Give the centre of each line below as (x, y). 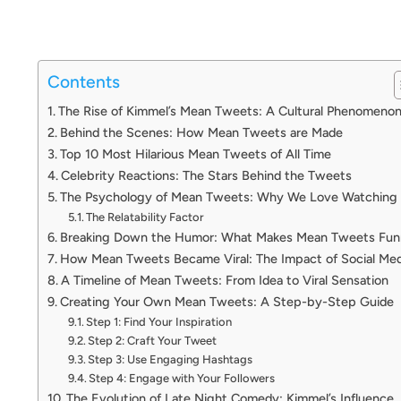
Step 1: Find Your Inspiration (159, 321)
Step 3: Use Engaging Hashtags (171, 359)
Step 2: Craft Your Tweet (153, 340)
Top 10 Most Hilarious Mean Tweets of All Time (195, 154)
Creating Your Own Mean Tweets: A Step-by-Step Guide (226, 301)
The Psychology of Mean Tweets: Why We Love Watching (228, 196)
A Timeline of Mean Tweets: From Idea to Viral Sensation (224, 280)
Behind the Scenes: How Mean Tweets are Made (201, 132)
